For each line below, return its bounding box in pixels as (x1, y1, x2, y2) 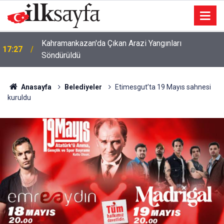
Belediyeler (64, 83, 102, 91)
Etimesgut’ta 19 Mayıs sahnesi (114, 83, 211, 91)
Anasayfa (19, 83, 51, 91)
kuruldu (7, 93, 31, 101)
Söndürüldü (41, 50, 80, 60)
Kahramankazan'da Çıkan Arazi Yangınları (41, 38, 181, 48)
